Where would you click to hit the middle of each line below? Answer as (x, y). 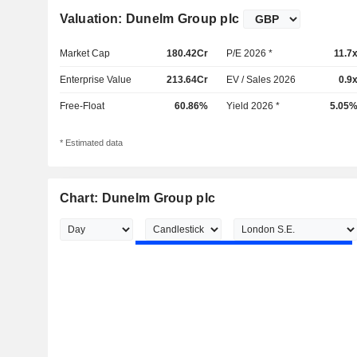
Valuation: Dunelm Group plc (149, 19)
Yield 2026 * (253, 106)
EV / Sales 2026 (261, 80)
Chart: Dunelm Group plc (137, 198)
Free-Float (82, 106)
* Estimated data (91, 143)
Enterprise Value (95, 80)
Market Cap (84, 53)
